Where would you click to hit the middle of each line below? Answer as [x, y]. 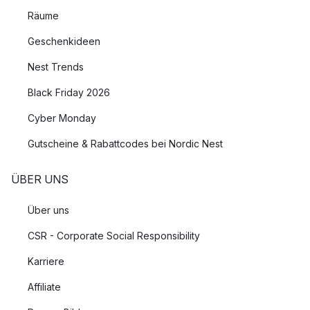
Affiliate [44, 287]
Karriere [46, 261]
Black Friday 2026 [69, 92]
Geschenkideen [64, 41]
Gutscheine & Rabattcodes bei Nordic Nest [125, 144]
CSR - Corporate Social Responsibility [114, 236]
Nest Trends [56, 67]
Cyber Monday [62, 118]
